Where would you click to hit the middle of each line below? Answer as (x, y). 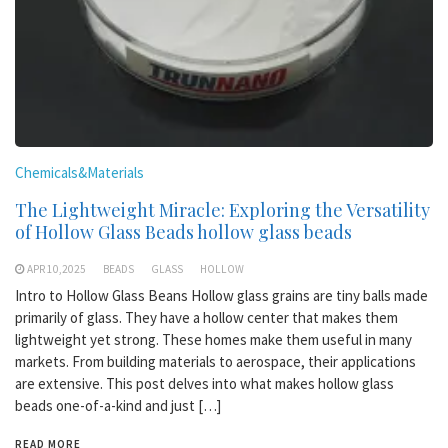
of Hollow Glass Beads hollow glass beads (183, 232)
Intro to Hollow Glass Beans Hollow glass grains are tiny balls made (221, 295)
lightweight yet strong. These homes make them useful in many (213, 339)
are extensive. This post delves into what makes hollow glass (204, 383)
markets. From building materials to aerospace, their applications (215, 361)
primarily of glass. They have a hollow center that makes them (206, 317)
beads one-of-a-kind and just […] (118, 405)
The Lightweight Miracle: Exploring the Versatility (222, 210)
